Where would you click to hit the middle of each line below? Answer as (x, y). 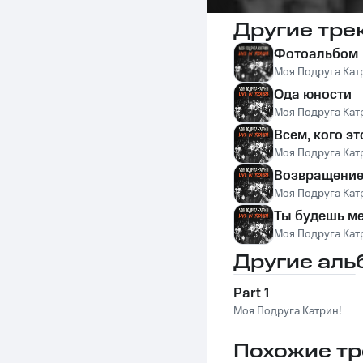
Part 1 (251, 293)
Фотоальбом (316, 54)
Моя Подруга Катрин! (287, 311)
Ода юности (313, 95)
